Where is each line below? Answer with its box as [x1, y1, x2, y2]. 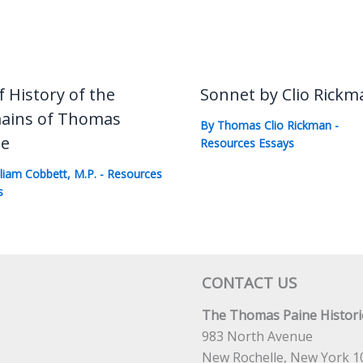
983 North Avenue [202, 327, 313, 345]
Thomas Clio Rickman [216, 117, 335, 133]
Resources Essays [199, 135, 294, 151]
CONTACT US [202, 272, 297, 293]
